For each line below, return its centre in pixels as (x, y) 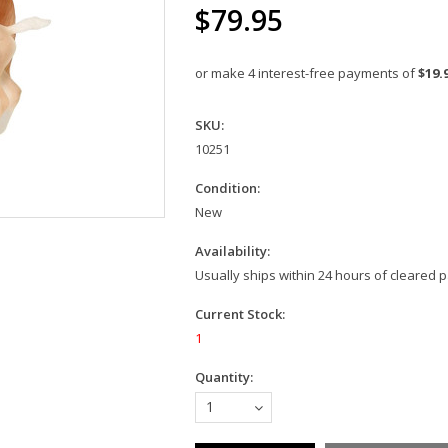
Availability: (232, 250)
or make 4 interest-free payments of (306, 72)
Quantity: (224, 376)
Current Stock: (240, 313)
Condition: (227, 187)
